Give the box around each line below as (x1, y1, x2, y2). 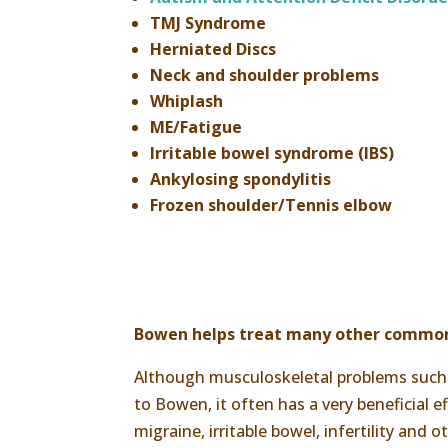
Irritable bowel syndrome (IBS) (150, 141, 395, 164)
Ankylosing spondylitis (150, 167, 332, 190)
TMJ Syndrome (150, 11, 267, 34)
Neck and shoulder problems (150, 63, 380, 86)
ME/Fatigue (150, 115, 243, 138)
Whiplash (150, 89, 224, 112)
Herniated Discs (150, 37, 277, 60)
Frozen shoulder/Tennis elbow (150, 193, 393, 216)
